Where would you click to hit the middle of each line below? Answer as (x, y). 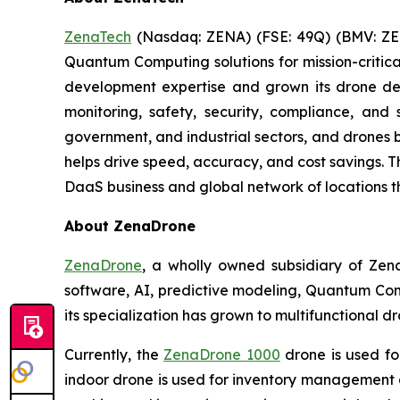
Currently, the (114, 354)
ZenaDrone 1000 (222, 354)
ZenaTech (98, 36)
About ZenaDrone (130, 225)
